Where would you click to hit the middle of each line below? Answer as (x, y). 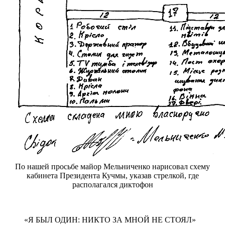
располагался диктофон (113, 184)
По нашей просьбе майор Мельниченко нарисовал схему (113, 166)
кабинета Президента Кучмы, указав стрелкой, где (113, 175)
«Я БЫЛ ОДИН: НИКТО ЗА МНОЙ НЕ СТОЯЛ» (110, 219)
